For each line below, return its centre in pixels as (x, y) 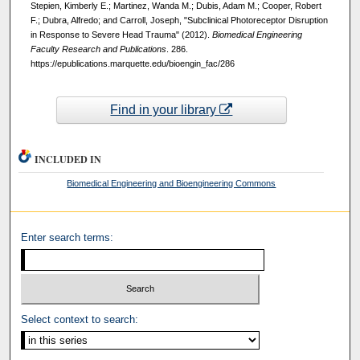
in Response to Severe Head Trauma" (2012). (121, 35)
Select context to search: (80, 320)
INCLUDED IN (68, 159)
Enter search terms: (67, 237)
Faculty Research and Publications (98, 49)
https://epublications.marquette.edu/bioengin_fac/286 (132, 64)
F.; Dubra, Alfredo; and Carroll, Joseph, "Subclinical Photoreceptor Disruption (179, 20)
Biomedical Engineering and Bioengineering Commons (172, 183)
